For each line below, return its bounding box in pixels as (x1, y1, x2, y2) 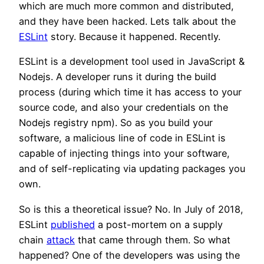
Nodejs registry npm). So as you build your (19, 117, 213, 129)
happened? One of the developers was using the (19, 249, 240, 261)
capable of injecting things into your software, (19, 147, 230, 160)
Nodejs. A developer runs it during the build (19, 71, 216, 83)
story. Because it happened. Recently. (48, 31, 220, 43)
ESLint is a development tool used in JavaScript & (19, 55, 245, 68)
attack (47, 233, 75, 246)
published (51, 218, 95, 230)
